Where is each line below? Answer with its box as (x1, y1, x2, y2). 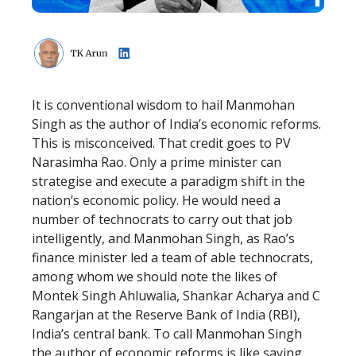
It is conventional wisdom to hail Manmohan (32, 95, 295, 114)
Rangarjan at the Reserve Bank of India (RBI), (32, 305, 300, 323)
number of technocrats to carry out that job (32, 210, 292, 228)
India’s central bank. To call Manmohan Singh (32, 324, 302, 342)
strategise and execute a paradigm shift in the (32, 172, 305, 190)
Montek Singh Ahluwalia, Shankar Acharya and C (32, 286, 320, 304)
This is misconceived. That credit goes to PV (32, 133, 291, 152)
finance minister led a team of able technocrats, (32, 248, 313, 266)
